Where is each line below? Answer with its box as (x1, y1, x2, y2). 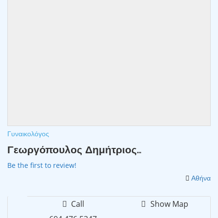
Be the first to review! (7, 160, 76, 170)
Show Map (148, 198, 188, 209)
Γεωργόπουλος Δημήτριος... (7, 143, 141, 156)
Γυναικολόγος (7, 129, 49, 138)
